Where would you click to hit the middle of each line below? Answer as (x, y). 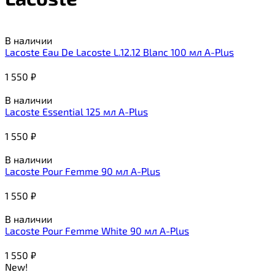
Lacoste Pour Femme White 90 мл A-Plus (97, 230)
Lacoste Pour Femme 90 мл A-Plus (83, 171)
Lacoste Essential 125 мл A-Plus (76, 111)
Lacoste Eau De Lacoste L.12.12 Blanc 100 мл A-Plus (119, 52)
